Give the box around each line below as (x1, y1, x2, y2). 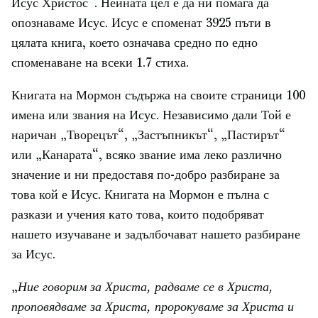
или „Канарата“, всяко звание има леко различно (11, 149, 282, 163)
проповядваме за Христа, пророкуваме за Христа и (11, 301, 294, 314)
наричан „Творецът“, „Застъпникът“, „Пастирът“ (11, 129, 285, 143)
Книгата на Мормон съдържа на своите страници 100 (11, 89, 305, 103)
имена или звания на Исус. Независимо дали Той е (11, 109, 291, 123)
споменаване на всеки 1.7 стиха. (11, 57, 189, 70)
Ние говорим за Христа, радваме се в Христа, (18, 281, 273, 295)
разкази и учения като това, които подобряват (11, 209, 264, 222)
